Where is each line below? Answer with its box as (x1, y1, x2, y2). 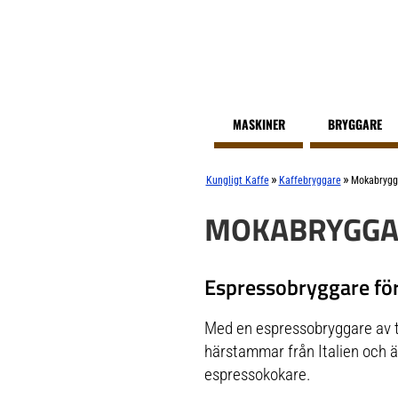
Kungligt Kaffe (205, 174, 269, 187)
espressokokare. (203, 363, 311, 385)
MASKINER (232, 115, 285, 133)
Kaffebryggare (278, 174, 341, 187)
